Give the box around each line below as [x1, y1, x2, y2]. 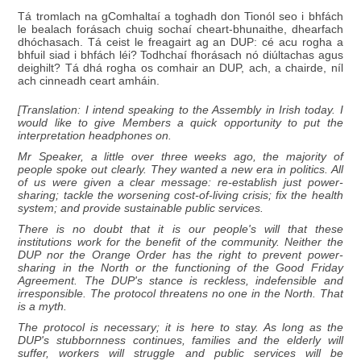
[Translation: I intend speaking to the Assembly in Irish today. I [18, 103, 343, 116]
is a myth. [18, 300, 68, 313]
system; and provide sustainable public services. [18, 201, 264, 214]
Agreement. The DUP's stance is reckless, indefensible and [18, 274, 343, 287]
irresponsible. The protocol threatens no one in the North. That [18, 287, 343, 300]
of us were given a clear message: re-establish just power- [18, 176, 343, 189]
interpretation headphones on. [18, 129, 172, 142]
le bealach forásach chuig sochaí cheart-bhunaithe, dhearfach [18, 23, 343, 35]
